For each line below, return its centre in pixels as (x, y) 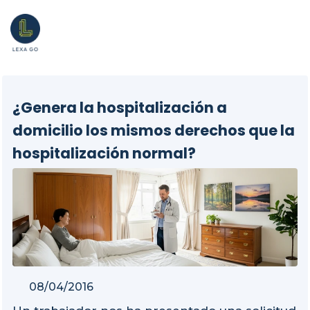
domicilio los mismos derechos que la (154, 130)
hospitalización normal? (104, 153)
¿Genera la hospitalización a (120, 107)
